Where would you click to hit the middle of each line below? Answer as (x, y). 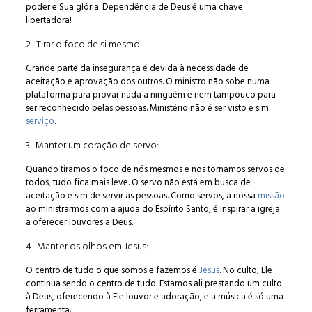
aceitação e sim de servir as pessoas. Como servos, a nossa (141, 196)
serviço (40, 121)
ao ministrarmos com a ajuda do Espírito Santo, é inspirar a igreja (153, 209)
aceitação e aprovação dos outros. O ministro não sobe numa (147, 81)
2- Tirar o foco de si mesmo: (84, 44)
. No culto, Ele (245, 270)
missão (271, 196)
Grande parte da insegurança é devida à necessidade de (137, 68)
